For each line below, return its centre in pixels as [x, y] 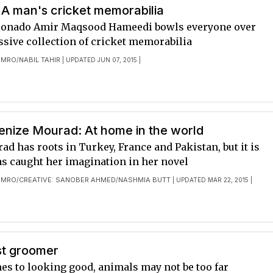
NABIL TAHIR [40, 60]
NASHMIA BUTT [145, 180]
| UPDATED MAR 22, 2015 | [212, 180]
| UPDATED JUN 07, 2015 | [101, 60]
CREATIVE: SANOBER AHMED [68, 180]
